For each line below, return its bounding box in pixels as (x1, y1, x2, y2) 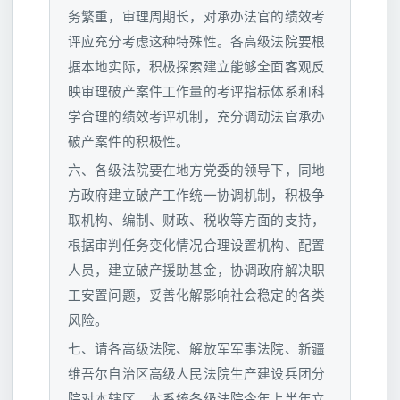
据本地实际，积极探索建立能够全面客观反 (68, 57, 326, 75)
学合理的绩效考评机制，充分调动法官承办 (68, 107, 326, 125)
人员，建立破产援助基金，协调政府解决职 (68, 261, 326, 279)
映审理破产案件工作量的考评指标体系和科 (68, 82, 326, 100)
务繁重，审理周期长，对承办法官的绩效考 (68, 7, 326, 25)
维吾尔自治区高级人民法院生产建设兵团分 (68, 364, 326, 382)
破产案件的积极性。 (68, 132, 190, 150)
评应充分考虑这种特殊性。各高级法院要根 (68, 32, 326, 50)
